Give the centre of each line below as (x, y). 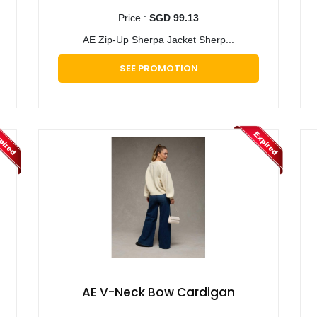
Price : (134, 18)
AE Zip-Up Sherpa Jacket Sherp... (158, 40)
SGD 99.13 (174, 18)
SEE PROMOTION (158, 69)
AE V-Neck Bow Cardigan (158, 293)
